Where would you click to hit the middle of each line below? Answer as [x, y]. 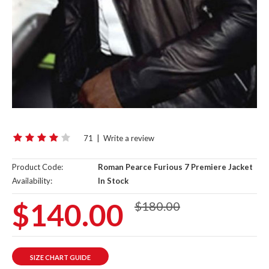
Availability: [32, 181]
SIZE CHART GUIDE [60, 258]
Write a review [129, 138]
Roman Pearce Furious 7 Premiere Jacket [174, 167]
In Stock [112, 181]
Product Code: [38, 167]
